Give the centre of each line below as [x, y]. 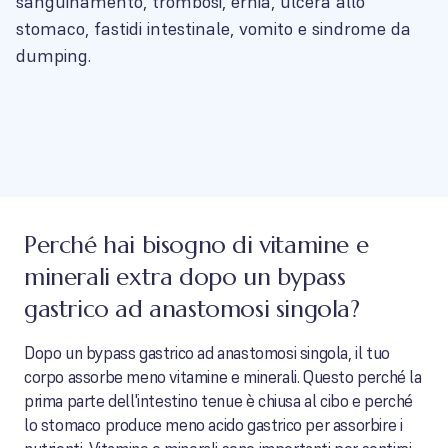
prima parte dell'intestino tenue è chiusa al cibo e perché [218, 401]
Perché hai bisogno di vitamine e [196, 245]
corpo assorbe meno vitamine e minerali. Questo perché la [223, 377]
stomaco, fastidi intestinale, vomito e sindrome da [213, 28]
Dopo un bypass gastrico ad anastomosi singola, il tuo [207, 353]
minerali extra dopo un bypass [185, 277]
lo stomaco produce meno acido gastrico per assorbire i [213, 425]
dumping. [53, 55]
